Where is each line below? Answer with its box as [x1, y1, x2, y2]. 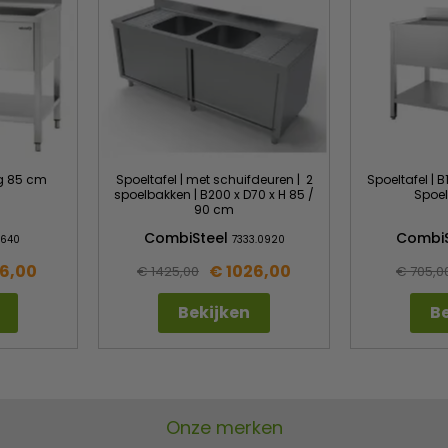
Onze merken [165, 415, 283, 441]
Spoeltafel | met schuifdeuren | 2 [115, 171, 313, 189]
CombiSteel [143, 228, 232, 249]
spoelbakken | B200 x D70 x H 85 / [114, 186, 314, 204]
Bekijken [178, 301, 250, 325]
